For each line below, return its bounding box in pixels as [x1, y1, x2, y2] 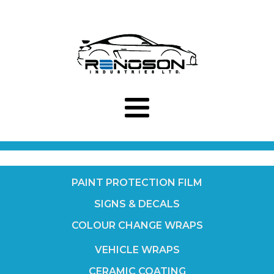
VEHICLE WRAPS [94, 244, 180, 256]
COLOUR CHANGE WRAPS [71, 220, 203, 231]
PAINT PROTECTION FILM [72, 177, 202, 188]
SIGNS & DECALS [94, 198, 180, 210]
